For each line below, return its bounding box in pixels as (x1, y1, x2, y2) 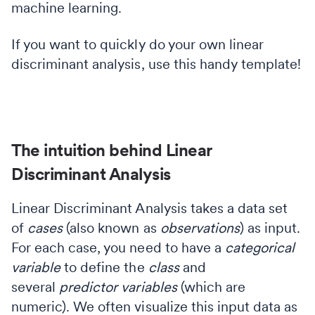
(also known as (63, 219, 160, 236)
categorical (224, 238, 295, 256)
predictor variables (59, 278, 181, 295)
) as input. (239, 219, 301, 236)
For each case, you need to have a (11, 238, 225, 256)
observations (160, 219, 240, 236)
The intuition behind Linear (11, 139, 212, 160)
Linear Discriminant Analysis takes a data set (11, 199, 288, 217)
